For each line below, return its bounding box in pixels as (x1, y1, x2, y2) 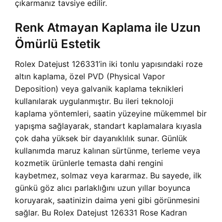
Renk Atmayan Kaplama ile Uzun (15, 20, 201, 35)
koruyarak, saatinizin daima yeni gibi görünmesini (15, 195, 200, 206)
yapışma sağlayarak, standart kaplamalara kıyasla (15, 121, 202, 131)
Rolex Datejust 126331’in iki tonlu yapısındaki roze (15, 59, 203, 69)
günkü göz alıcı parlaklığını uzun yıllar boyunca (15, 183, 190, 193)
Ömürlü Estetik (15, 37, 101, 52)
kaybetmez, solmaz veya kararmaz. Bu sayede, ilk (15, 170, 202, 181)
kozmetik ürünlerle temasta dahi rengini (15, 158, 163, 168)
